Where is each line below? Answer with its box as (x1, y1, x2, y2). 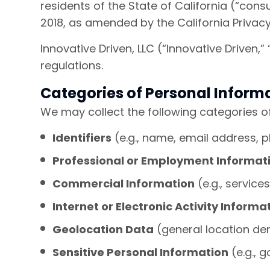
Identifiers (52, 130, 111, 145)
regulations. (40, 58, 103, 73)
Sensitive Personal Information (52, 245, 228, 260)
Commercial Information (52, 176, 195, 191)
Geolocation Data (52, 222, 154, 237)
